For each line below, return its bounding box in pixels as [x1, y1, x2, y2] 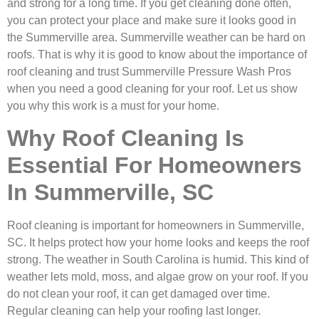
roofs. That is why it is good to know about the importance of [7, 48, 307, 61]
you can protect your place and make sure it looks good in [7, 14, 296, 26]
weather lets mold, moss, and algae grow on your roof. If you [7, 271, 308, 283]
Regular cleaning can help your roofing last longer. [7, 305, 261, 318]
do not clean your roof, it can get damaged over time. [7, 288, 270, 300]
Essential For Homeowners [7, 152, 302, 179]
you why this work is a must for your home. [7, 100, 219, 112]
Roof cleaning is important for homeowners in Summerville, [7, 219, 304, 232]
